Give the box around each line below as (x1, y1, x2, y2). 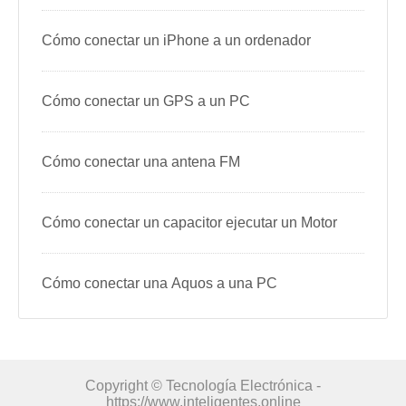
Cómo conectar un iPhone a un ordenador (42, 33, 311, 48)
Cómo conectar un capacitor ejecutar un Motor (42, 215, 337, 230)
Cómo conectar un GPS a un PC (42, 93, 250, 109)
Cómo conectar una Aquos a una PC (42, 275, 277, 291)
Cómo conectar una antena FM (42, 154, 240, 169)
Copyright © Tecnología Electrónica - (85, 378, 321, 393)
